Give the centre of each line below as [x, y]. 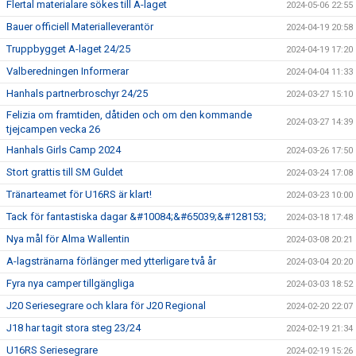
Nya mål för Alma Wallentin [68, 239]
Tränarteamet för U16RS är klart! [79, 194]
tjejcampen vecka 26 [53, 129]
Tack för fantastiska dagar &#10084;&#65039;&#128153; [136, 217]
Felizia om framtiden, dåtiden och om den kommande [129, 115]
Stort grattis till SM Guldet [65, 172]
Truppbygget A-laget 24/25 [68, 49]
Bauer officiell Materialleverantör [80, 27]
